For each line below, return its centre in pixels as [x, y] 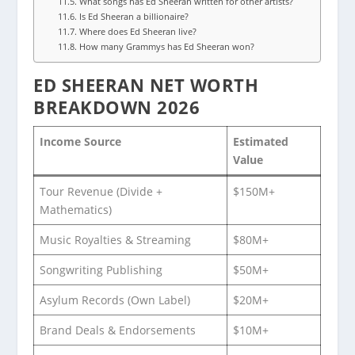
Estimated [261, 141]
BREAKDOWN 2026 [117, 107]
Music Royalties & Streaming [116, 239]
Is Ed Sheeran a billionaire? [134, 17]
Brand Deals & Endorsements [118, 330]
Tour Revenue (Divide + [101, 191]
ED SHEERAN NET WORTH [146, 84]
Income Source [81, 141]
